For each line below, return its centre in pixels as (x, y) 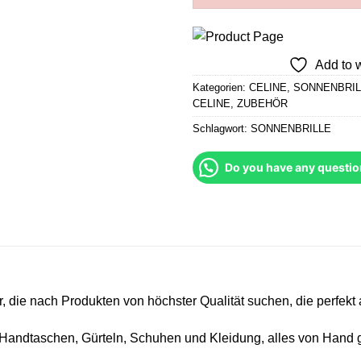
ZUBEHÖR (262, 103)
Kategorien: (221, 87)
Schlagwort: (222, 128)
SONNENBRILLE (291, 128)
